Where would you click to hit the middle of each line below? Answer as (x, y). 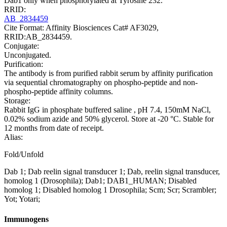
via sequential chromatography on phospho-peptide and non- (101, 83)
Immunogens (26, 219)
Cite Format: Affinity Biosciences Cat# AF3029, (81, 28)
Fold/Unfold (24, 155)
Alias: (13, 137)
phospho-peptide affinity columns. (59, 92)
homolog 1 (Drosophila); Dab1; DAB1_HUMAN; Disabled (100, 181)
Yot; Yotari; (22, 199)
